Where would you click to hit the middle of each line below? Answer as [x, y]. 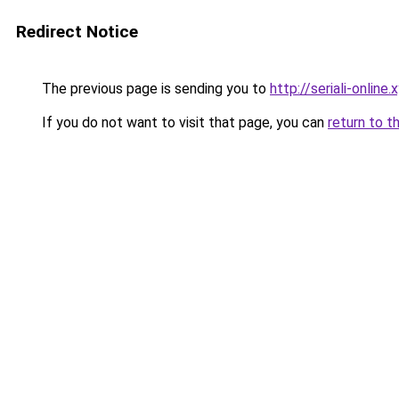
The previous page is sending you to [154, 89]
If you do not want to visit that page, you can [183, 122]
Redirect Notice [77, 32]
